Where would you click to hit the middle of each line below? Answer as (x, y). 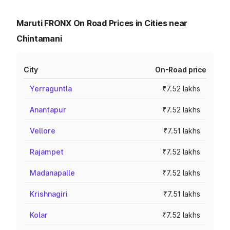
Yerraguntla (51, 89)
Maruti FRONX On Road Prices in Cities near (102, 23)
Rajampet (47, 152)
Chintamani (39, 39)
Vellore (43, 131)
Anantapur (48, 110)
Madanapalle (52, 173)
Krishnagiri (49, 194)
